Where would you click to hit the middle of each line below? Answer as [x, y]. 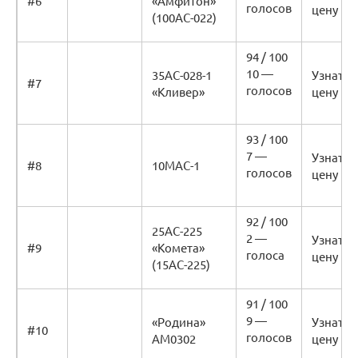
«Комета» [178, 248]
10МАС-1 [176, 165]
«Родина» [179, 322]
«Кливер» [178, 92]
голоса [265, 255]
